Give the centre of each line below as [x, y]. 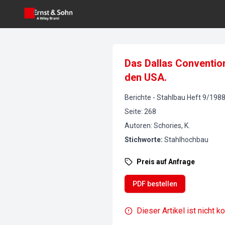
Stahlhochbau [186, 140]
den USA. [146, 77]
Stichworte [143, 140]
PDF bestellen [155, 184]
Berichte [138, 97]
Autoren [138, 126]
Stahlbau [171, 97]
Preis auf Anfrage [166, 162]
